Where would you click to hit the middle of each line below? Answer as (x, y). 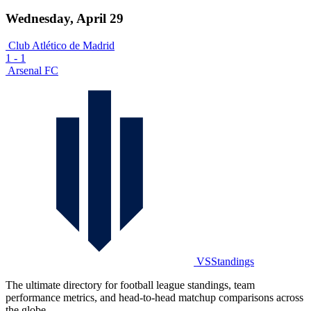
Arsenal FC (33, 70)
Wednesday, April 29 (65, 19)
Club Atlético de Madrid (61, 45)
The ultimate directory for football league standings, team (130, 285)
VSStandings (226, 261)
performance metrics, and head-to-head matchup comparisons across (154, 297)
